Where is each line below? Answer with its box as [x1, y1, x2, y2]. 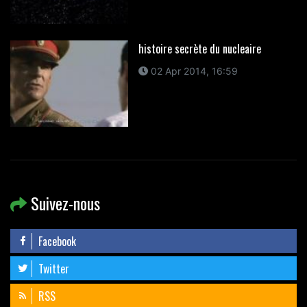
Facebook [36, 232, 76, 249]
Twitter [36, 260, 69, 277]
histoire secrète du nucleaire [138, 40, 261, 57]
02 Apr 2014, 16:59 [147, 64, 238, 77]
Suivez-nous [27, 190, 100, 215]
